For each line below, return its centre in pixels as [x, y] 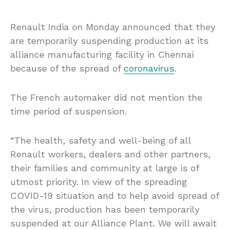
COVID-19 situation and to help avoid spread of [114, 195]
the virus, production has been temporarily [105, 209]
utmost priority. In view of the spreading [99, 181]
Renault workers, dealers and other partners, [110, 154]
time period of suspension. [68, 111]
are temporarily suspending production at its [109, 40]
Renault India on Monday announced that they [113, 27]
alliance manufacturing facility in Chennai [102, 54]
